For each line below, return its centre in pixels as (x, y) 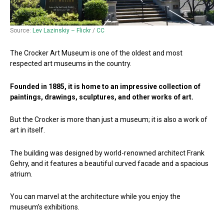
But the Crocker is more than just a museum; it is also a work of (109, 120)
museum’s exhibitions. (45, 207)
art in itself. (27, 130)
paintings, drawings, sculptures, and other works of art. (102, 97)
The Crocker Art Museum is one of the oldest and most (96, 53)
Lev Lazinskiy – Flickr (62, 31)
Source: (21, 31)
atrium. (21, 174)
